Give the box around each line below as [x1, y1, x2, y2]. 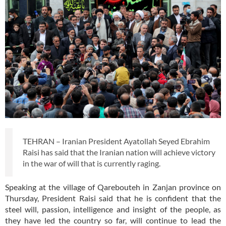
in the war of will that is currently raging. [23, 158, 162, 168]
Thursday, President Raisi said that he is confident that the [5, 193, 221, 203]
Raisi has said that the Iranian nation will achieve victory [23, 147, 215, 157]
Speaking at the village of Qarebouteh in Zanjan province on [5, 182, 221, 192]
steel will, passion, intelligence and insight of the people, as [5, 204, 221, 214]
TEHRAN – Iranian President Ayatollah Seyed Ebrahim [23, 136, 210, 146]
